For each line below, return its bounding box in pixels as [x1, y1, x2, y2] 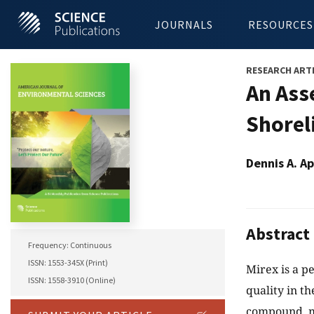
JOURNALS [155, 18, 213, 32]
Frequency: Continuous [28, 240, 111, 251]
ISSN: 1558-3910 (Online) [28, 275, 116, 286]
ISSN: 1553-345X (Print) [28, 257, 108, 268]
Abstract [246, 223, 310, 245]
